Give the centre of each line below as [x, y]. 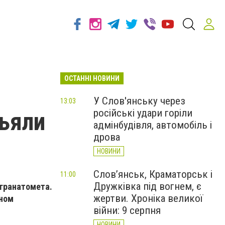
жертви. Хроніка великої [148, 198]
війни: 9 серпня [127, 210]
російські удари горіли [143, 113]
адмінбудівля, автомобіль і [153, 125]
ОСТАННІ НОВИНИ [92, 78]
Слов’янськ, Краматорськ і [153, 174]
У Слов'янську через [139, 101]
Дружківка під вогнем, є [147, 186]
